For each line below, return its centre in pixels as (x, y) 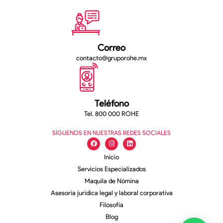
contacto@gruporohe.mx (111, 58)
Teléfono (111, 103)
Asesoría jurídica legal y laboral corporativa (111, 193)
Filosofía (111, 205)
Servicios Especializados (111, 169)
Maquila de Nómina (111, 181)
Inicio (111, 157)
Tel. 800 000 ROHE (111, 113)
